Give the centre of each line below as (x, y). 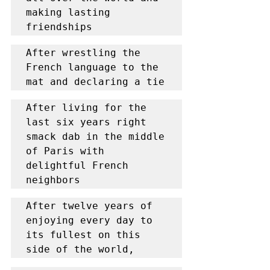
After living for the (86, 108)
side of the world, (80, 249)
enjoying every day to (89, 220)
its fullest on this (83, 235)
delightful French (77, 165)
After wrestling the (83, 53)
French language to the (92, 67)
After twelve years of (89, 206)
